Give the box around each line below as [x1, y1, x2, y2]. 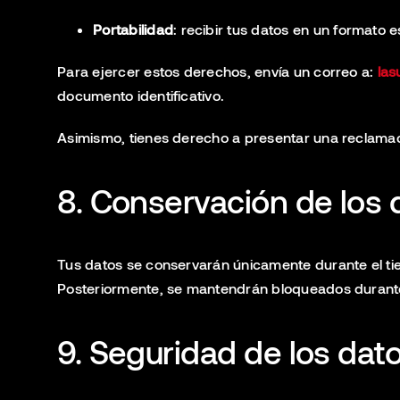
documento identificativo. [57, 87, 225, 104]
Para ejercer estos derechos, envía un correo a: [57, 62, 378, 79]
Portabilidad [93, 21, 174, 37]
